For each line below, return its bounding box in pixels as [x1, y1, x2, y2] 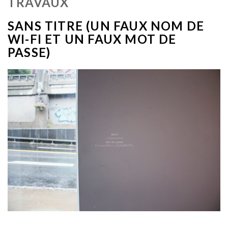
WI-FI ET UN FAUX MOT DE [8, 32, 177, 46]
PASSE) [8, 45, 51, 60]
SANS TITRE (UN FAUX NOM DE [8, 18, 205, 33]
